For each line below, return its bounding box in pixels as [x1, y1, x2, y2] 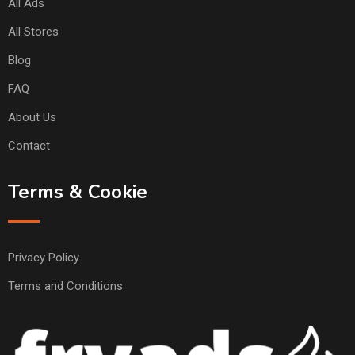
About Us [8, 110, 56, 124]
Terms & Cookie [8, 179, 147, 204]
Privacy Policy [8, 250, 79, 265]
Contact [8, 139, 50, 153]
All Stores [8, 25, 59, 39]
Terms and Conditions [8, 279, 123, 293]
